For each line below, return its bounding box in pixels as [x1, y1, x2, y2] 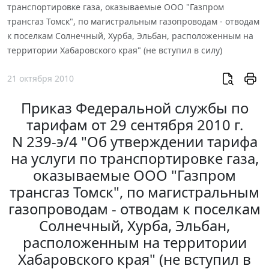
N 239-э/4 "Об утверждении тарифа [11, 131, 258, 152]
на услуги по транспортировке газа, [10, 148, 259, 169]
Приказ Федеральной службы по [20, 98, 249, 118]
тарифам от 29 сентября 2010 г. [26, 115, 243, 135]
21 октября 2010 [7, 73, 74, 85]
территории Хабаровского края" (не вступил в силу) [7, 44, 222, 56]
